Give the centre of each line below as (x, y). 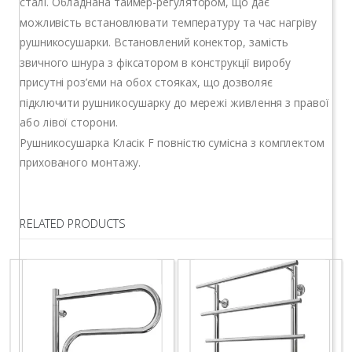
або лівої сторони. (69, 122)
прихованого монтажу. (81, 162)
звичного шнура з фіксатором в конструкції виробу (156, 62)
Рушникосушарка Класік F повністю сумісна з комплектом (172, 142)
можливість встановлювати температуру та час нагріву (168, 22)
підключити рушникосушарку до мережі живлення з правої (174, 102)
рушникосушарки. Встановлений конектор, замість (154, 42)
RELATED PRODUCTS (73, 222)
